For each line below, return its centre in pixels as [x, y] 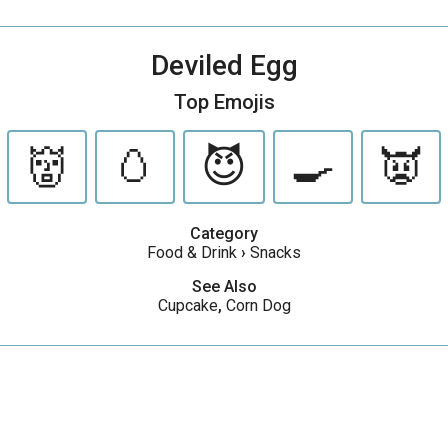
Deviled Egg [224, 65]
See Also [224, 286]
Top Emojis [224, 102]
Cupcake [187, 305]
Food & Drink [192, 252]
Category [224, 233]
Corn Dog [258, 305]
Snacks [275, 252]
